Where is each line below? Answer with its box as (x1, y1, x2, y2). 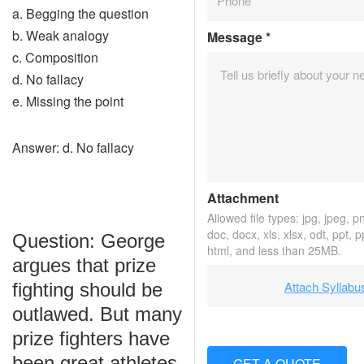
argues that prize (12, 254, 156, 276)
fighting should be (12, 279, 162, 301)
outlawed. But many (12, 303, 182, 325)
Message (207, 28, 266, 46)
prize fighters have (12, 327, 170, 349)
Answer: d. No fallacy (12, 138, 134, 157)
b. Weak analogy (12, 26, 109, 45)
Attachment (207, 188, 279, 207)
